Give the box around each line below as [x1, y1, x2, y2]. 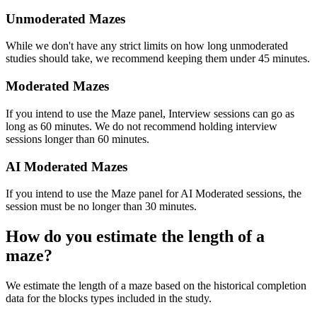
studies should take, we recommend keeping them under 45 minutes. [6, 52, 310, 65]
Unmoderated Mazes [6, 11, 125, 26]
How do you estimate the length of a [6, 227, 265, 246]
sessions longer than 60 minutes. [6, 132, 149, 145]
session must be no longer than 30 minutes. [6, 200, 197, 213]
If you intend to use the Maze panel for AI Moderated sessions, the [6, 188, 301, 200]
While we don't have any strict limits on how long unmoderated [6, 40, 288, 52]
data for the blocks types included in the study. [6, 292, 212, 305]
